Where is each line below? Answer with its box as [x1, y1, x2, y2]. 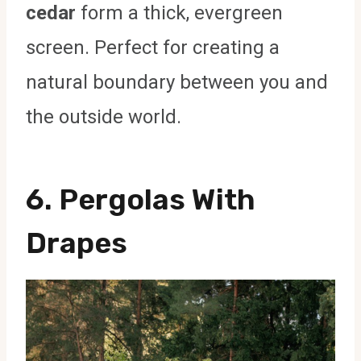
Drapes [26, 226, 127, 261]
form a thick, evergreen [76, 2, 283, 25]
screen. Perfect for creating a [26, 36, 280, 60]
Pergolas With [59, 182, 255, 218]
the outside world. [26, 106, 181, 129]
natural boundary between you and [26, 71, 328, 94]
